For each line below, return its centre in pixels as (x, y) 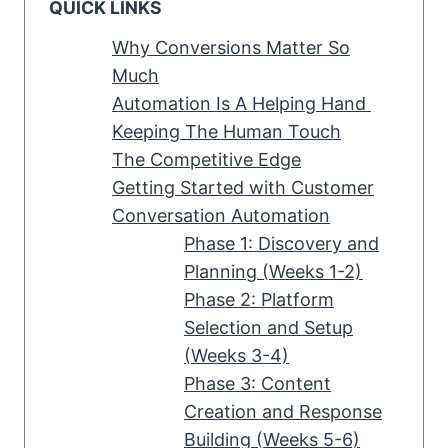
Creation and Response (283, 412)
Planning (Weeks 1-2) (273, 272)
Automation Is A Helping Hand (241, 104)
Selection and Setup (268, 328)
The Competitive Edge (206, 160)
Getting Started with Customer (243, 188)
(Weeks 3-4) (236, 356)
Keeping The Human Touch (226, 132)
